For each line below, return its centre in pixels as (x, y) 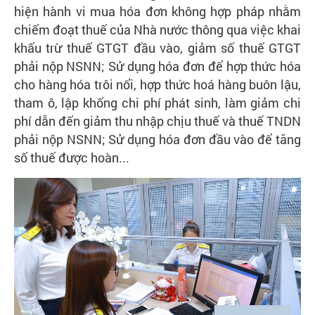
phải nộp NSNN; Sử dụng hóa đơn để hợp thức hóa (157, 66)
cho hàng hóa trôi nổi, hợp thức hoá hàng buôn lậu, (157, 84)
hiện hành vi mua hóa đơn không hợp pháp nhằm (157, 11)
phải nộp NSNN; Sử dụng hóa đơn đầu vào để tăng (157, 139)
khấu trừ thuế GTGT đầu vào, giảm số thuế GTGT (157, 47)
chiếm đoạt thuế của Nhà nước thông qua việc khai (157, 29)
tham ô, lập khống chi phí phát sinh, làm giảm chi (157, 102)
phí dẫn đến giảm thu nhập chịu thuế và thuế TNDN (157, 121)
